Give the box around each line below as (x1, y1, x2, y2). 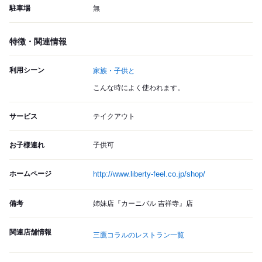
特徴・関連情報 (9, 37, 67, 47)
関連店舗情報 (9, 228, 51, 237)
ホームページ (9, 170, 51, 178)
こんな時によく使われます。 (93, 84, 184, 92)
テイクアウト (93, 112, 135, 121)
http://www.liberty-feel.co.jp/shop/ (93, 170, 205, 179)
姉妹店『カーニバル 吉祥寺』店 (93, 199, 193, 208)
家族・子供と (93, 67, 135, 75)
